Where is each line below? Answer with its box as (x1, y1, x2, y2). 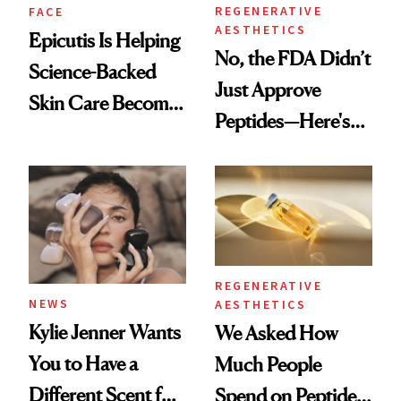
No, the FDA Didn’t (215, 47, 371, 71)
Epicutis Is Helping (29, 29, 180, 53)
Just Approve (215, 78, 320, 102)
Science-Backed (29, 60, 156, 84)
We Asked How (215, 320, 338, 345)
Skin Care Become (29, 91, 177, 115)
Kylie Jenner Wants (29, 320, 181, 344)
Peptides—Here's (215, 109, 350, 133)
